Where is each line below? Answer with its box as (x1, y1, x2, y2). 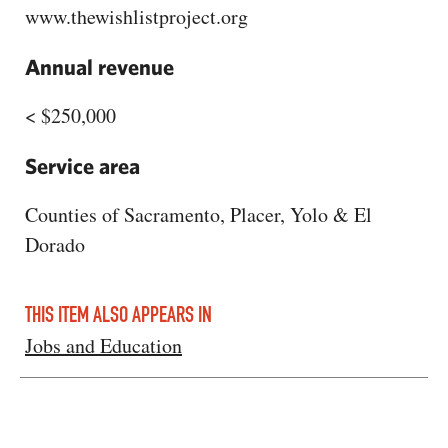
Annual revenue (25, 53, 174, 79)
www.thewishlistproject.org (25, 2, 248, 30)
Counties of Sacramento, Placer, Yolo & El (25, 200, 372, 228)
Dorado (25, 230, 85, 258)
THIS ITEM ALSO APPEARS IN (25, 301, 212, 329)
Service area (25, 152, 140, 178)
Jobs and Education (25, 331, 182, 359)
